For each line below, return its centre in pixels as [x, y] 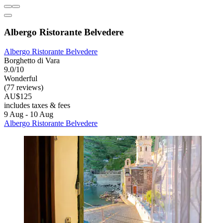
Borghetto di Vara [32, 60]
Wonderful [21, 78]
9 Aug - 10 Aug [29, 114]
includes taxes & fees [37, 105]
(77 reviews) [24, 87]
